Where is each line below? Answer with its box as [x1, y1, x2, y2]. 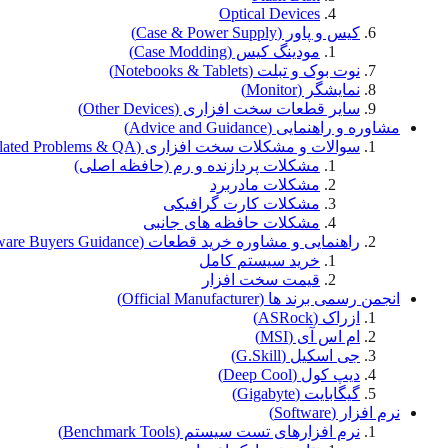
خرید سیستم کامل [199, 251, 320, 269]
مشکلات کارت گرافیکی [163, 194, 320, 212]
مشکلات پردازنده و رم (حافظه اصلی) [74, 156, 320, 174]
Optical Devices [219, 4, 320, 22]
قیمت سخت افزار [202, 270, 320, 288]
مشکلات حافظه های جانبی [143, 213, 320, 231]
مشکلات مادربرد [210, 175, 320, 193]
